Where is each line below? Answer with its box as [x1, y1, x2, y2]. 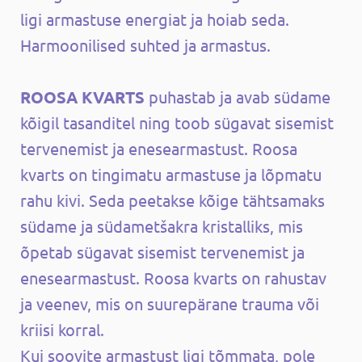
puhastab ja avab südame [149, 86, 330, 107]
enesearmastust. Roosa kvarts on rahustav [20, 267, 326, 288]
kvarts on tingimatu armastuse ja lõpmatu [20, 163, 322, 184]
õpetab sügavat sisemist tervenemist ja [20, 241, 305, 262]
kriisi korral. [20, 318, 104, 339]
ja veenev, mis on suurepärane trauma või [20, 293, 319, 314]
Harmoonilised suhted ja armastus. [20, 34, 271, 55]
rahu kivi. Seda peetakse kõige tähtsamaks [20, 189, 325, 210]
